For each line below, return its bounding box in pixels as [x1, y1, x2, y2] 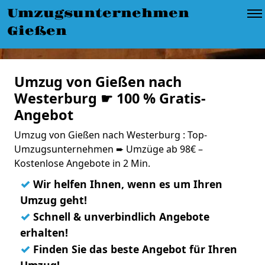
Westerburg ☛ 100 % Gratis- [14, 89, 206, 108]
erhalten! [20, 225, 68, 240]
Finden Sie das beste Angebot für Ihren [30, 242, 237, 256]
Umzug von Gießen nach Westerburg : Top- [14, 128, 207, 141]
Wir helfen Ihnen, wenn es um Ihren [30, 177, 222, 191]
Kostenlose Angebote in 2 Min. [14, 157, 150, 170]
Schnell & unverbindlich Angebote [30, 209, 209, 224]
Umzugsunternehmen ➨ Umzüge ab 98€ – [14, 143, 203, 156]
